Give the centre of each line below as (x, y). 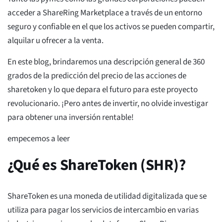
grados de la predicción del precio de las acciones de (97, 76)
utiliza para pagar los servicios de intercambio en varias (103, 210)
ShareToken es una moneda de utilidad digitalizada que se (107, 196)
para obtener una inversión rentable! (71, 118)
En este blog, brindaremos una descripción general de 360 (106, 62)
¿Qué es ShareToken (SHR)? (97, 165)
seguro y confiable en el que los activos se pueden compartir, (111, 27)
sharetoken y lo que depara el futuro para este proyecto (103, 90)
